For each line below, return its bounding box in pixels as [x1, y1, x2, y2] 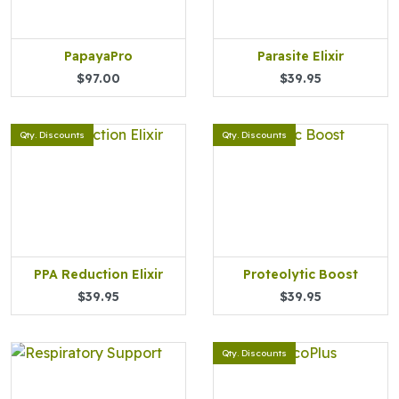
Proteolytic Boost [243, 266, 358, 282]
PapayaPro [64, 48, 133, 64]
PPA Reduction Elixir [34, 266, 163, 282]
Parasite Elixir [257, 48, 344, 64]
